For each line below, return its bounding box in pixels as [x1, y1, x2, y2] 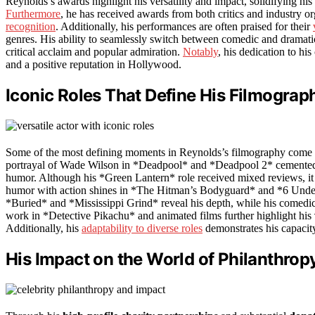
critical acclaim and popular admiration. [6, 45, 183, 58]
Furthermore [6, 7, 60, 20]
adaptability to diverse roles [82, 221, 202, 234]
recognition [6, 20, 56, 32]
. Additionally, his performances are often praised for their [56, 20, 313, 32]
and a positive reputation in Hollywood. [6, 58, 181, 70]
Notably [183, 45, 218, 58]
